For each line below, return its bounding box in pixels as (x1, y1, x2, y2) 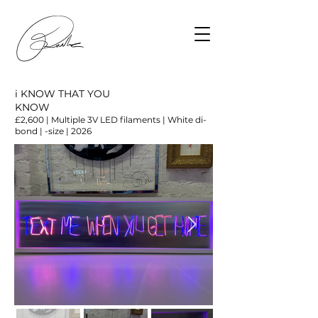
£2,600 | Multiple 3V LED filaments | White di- (15, 114, 207, 125)
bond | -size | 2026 (15, 126, 92, 136)
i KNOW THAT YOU (15, 87, 110, 100)
